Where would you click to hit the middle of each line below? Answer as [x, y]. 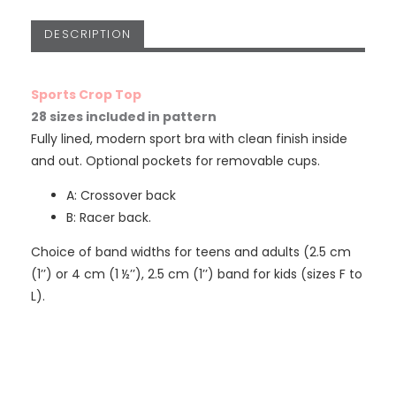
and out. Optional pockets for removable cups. [175, 161]
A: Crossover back [121, 196]
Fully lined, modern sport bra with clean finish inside [189, 139]
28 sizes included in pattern [123, 117]
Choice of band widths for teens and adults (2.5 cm [190, 252]
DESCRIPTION [88, 34]
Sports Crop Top [86, 95]
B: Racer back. [108, 218]
